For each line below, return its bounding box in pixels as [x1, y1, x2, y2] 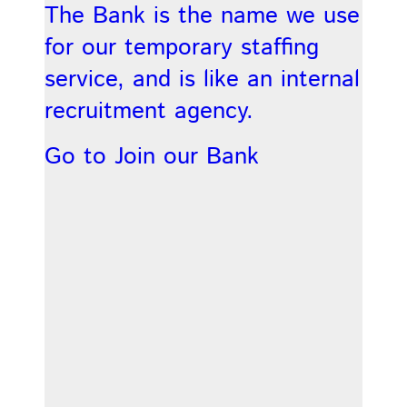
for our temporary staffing [44, 30, 319, 65]
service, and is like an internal [44, 62, 360, 96]
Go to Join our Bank [44, 139, 259, 174]
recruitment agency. [44, 94, 253, 128]
